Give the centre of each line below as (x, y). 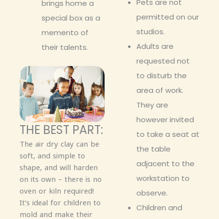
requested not (163, 61)
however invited (165, 120)
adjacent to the (165, 164)
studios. (151, 32)
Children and (159, 208)
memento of (65, 33)
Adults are (155, 46)
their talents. (65, 47)
